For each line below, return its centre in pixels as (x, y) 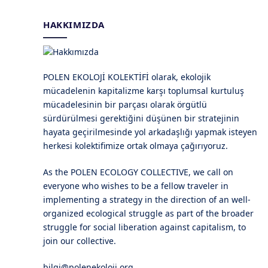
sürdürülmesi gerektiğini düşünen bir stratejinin (141, 118)
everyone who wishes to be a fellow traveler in (136, 185)
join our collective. (80, 240)
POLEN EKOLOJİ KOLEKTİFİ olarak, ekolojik (127, 77)
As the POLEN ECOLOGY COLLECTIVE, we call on (138, 172)
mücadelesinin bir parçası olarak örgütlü (125, 104)
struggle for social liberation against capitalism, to (144, 227)
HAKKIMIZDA (74, 24)
